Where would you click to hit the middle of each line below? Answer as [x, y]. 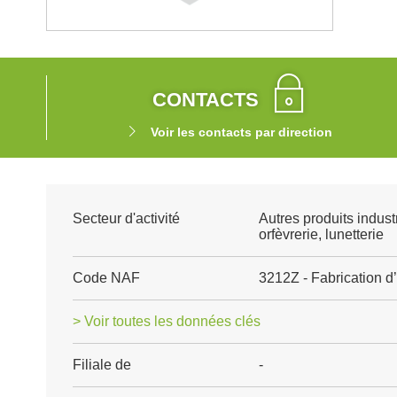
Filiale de [102, 365]
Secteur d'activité [126, 218]
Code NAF [106, 278]
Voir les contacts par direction [241, 132]
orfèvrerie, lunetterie [321, 234]
